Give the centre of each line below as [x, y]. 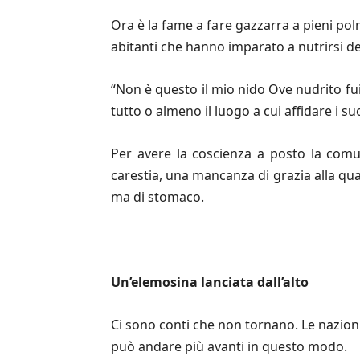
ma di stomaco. [157, 197]
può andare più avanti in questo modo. [229, 346]
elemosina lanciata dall [206, 282]
